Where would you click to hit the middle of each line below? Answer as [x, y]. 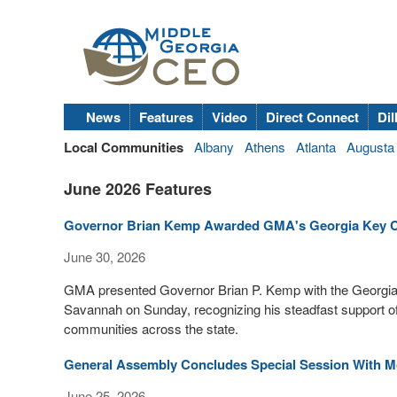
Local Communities [124, 147]
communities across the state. [151, 328]
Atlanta [316, 147]
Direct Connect [312, 117]
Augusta [370, 147]
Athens [265, 147]
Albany [214, 147]
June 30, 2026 [105, 257]
